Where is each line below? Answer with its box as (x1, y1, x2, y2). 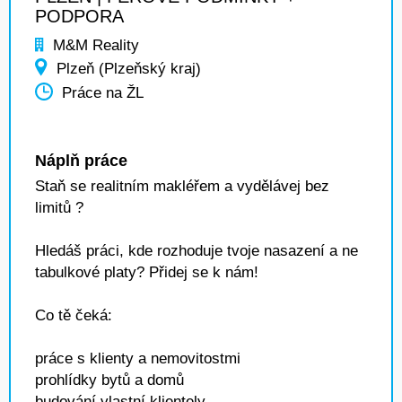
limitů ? (35, 199, 83, 216)
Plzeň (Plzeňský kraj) (57, 60, 201, 77)
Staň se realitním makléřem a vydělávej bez (35, 178, 329, 195)
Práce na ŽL (62, 84, 144, 102)
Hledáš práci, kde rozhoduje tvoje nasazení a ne (35, 242, 358, 259)
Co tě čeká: (35, 307, 112, 324)
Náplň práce (35, 152, 127, 170)
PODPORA (35, 6, 124, 26)
